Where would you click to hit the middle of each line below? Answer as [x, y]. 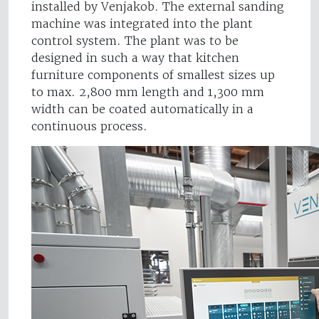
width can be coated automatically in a [142, 109]
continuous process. [89, 126]
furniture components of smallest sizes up [153, 75]
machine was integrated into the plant [142, 24]
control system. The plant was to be [135, 41]
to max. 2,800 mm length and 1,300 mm [148, 92]
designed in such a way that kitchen [135, 58]
